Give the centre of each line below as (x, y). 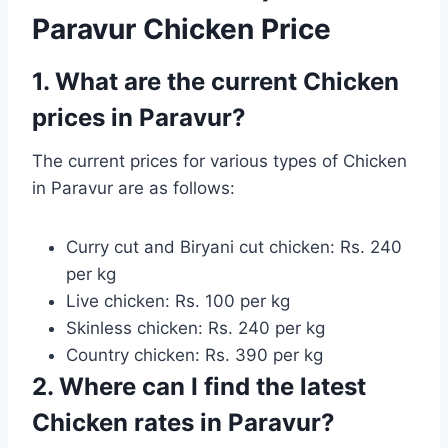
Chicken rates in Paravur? (183, 423)
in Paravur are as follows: (133, 188)
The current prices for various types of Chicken (219, 161)
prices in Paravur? (139, 118)
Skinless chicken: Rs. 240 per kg (195, 328)
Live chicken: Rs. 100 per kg (178, 301)
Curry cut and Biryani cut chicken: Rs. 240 (234, 247)
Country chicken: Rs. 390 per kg (194, 355)
